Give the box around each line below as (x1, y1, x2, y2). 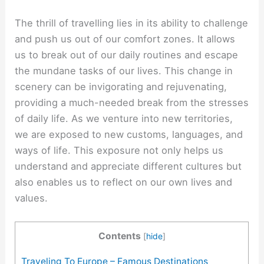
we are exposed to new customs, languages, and (15, 128, 243, 140)
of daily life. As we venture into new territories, (15, 112, 233, 124)
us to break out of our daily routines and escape (15, 48, 239, 61)
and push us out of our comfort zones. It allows (15, 32, 236, 45)
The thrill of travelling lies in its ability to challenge (15, 16, 249, 29)
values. (15, 192, 48, 204)
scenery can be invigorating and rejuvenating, (15, 80, 227, 93)
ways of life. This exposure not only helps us (15, 144, 224, 156)
